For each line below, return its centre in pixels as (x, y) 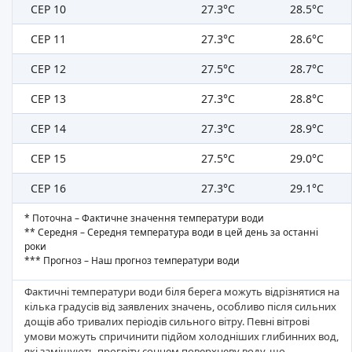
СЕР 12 (48, 69)
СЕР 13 (48, 99)
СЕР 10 (48, 9)
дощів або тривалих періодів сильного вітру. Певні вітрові (167, 322)
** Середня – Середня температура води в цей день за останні (171, 233)
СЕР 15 (48, 159)
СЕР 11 (48, 39)
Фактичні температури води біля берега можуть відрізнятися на (182, 292)
